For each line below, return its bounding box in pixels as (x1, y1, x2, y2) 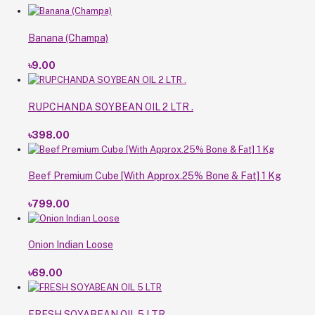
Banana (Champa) (28, 32, 108, 44)
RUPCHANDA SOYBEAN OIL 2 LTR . (28, 101, 193, 112)
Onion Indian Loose (28, 239, 113, 251)
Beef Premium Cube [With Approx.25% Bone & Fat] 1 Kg (28, 170, 281, 182)
